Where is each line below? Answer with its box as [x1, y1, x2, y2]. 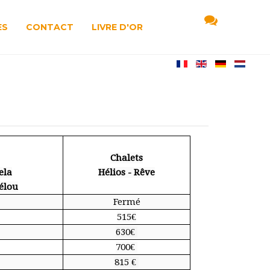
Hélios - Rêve [98, 167, 155, 178]
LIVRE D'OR [91, 22, 143, 33]
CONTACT [25, 22, 74, 33]
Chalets [110, 152, 143, 163]
